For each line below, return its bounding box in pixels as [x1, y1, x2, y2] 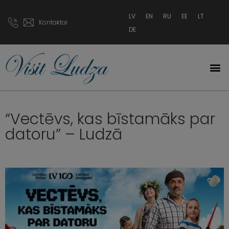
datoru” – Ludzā [5, 124, 122, 146]
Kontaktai [39, 17, 67, 27]
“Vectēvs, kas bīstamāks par [5, 108, 215, 130]
